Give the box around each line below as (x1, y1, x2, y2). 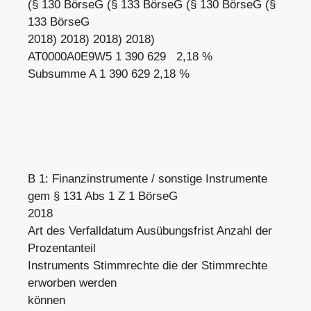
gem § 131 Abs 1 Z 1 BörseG (28, 190, 178, 203)
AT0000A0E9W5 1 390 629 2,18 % (28, 49, 219, 63)
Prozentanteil (28, 242, 96, 255)
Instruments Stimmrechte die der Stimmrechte (28, 259, 267, 272)
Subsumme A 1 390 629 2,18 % (28, 67, 190, 81)
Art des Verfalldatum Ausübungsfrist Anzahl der (28, 224, 272, 237)
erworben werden (28, 276, 117, 289)
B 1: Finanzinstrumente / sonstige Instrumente (28, 172, 267, 185)
